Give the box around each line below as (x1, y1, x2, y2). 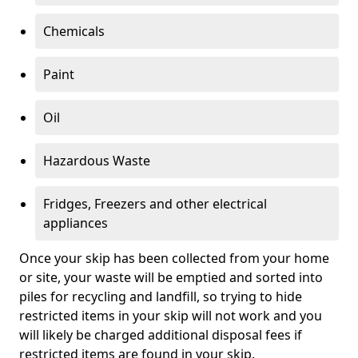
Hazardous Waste (43, 151, 150, 169)
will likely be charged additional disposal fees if (19, 325, 302, 344)
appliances (43, 213, 108, 232)
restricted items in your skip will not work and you (19, 306, 322, 324)
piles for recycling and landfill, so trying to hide (19, 287, 302, 305)
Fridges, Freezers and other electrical (43, 194, 267, 213)
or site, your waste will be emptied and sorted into (19, 268, 323, 286)
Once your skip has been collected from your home (19, 249, 329, 267)
